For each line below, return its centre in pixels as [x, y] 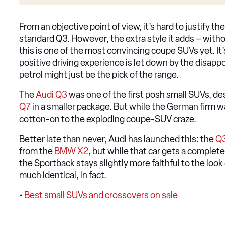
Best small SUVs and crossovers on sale [101, 196]
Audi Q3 [51, 95]
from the [37, 151]
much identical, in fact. [63, 176]
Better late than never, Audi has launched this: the [117, 139]
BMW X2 [71, 151]
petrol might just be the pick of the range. [99, 75]
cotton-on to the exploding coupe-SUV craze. [108, 119]
